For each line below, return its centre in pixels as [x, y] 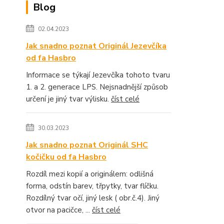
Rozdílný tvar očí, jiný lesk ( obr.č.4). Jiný [93, 198]
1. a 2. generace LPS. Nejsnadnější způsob [97, 87]
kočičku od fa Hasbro [66, 157]
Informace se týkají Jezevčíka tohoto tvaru [98, 75]
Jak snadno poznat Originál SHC [87, 145]
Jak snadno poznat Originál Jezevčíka [96, 46]
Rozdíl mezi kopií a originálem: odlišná [90, 174]
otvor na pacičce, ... [59, 210]
